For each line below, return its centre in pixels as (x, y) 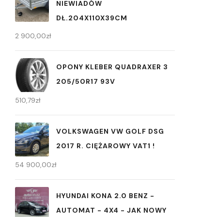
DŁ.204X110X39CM (92, 18)
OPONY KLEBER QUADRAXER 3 (112, 67)
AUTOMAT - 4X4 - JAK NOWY (111, 210)
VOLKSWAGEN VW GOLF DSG (110, 131)
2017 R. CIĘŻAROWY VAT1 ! (106, 146)
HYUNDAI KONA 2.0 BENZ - (105, 195)
